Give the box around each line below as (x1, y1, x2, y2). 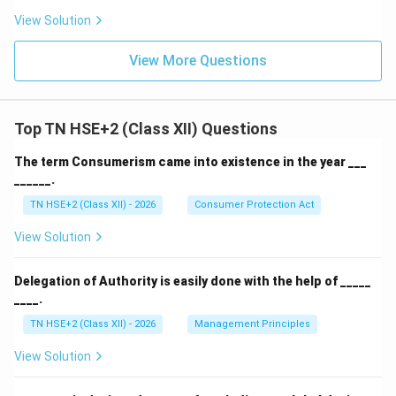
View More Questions (129, 52, 267, 69)
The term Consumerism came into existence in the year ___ (14, 155, 367, 169)
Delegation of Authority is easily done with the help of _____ (14, 274, 371, 288)
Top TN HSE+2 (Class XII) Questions (14, 119, 278, 138)
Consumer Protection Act (194, 199, 314, 210)
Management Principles (194, 318, 310, 330)
